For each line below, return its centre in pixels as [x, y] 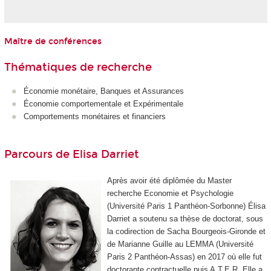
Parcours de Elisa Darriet [71, 154]
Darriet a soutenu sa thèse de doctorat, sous [185, 219]
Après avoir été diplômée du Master [169, 181]
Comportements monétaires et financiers [95, 116]
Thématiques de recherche [78, 67]
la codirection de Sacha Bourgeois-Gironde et [186, 232]
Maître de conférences [53, 41]
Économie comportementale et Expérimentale [103, 103]
